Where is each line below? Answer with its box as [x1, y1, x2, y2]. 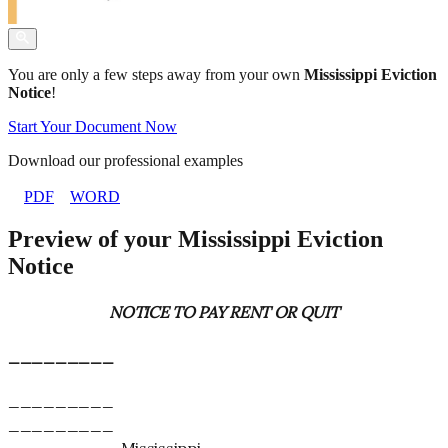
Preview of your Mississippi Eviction [8, 226, 383, 253]
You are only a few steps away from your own [8, 66, 304, 84]
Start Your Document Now [8, 118, 177, 136]
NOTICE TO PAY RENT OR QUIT [109, 302, 339, 322]
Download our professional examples [8, 152, 243, 170]
